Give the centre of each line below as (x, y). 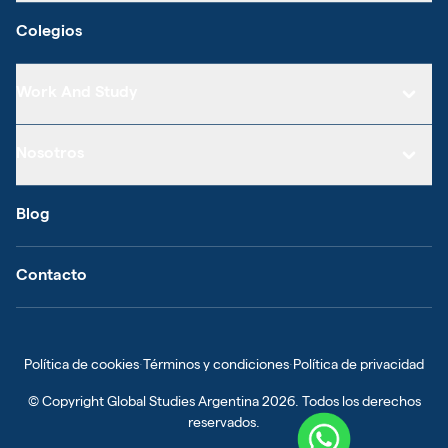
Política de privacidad (358, 365)
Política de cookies (81, 365)
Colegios (49, 32)
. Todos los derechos (357, 402)
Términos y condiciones (216, 365)
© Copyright (67, 402)
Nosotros (50, 154)
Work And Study (76, 93)
